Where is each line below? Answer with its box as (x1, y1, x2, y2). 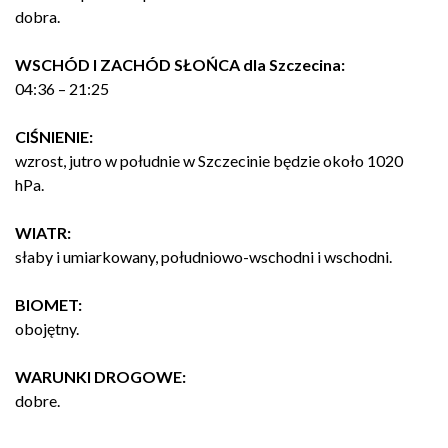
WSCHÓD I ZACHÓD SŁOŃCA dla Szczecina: (15, 55, 345, 74)
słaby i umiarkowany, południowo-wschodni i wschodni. (15, 247, 392, 266)
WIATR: (15, 223, 71, 242)
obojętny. (15, 319, 79, 338)
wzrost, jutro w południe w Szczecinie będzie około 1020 (15, 151, 403, 170)
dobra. (15, 7, 60, 26)
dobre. (15, 391, 60, 410)
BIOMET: (15, 295, 82, 314)
